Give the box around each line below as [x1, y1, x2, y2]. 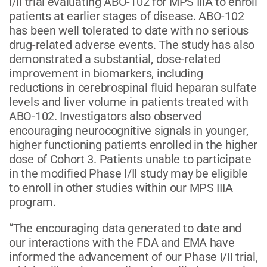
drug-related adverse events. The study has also [9, 37, 254, 52]
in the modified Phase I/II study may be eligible [9, 166, 248, 181]
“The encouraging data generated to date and [9, 221, 242, 235]
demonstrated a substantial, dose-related [9, 51, 221, 66]
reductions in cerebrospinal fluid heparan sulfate [9, 80, 257, 95]
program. [9, 194, 56, 209]
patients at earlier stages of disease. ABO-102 [9, 8, 244, 23]
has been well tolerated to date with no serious [9, 23, 249, 38]
